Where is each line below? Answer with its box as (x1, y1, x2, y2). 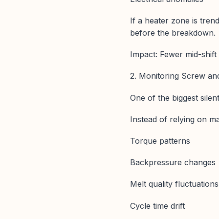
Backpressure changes (130, 157, 216, 168)
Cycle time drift (130, 200, 185, 211)
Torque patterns (130, 136, 190, 146)
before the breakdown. (130, 28, 216, 38)
